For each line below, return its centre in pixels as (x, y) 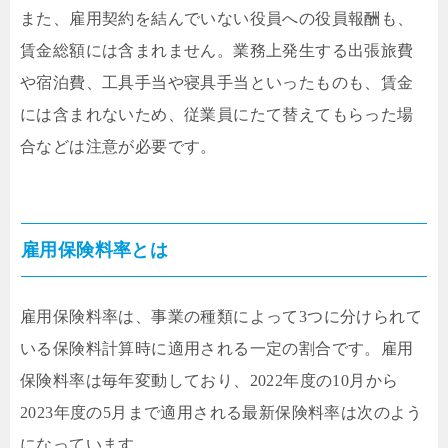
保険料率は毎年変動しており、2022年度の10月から (209, 380)
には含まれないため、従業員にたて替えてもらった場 (217, 114)
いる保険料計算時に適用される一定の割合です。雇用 (217, 348)
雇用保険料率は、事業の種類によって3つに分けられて (221, 316)
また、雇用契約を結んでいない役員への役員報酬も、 (217, 18)
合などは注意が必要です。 (118, 146)
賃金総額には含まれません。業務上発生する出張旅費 (217, 50)
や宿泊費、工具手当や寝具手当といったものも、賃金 (217, 82)
